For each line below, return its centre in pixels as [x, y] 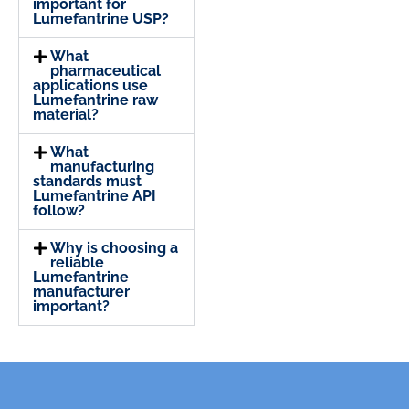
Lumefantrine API [94, 195]
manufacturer [81, 291]
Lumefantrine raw [95, 100]
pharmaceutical [106, 70]
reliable [78, 262]
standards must [87, 181]
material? [66, 114]
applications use [90, 85]
